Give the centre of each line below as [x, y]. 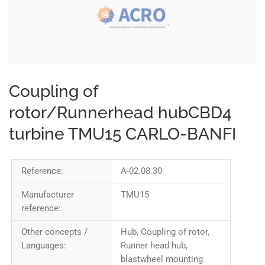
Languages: [44, 245]
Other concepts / [54, 232]
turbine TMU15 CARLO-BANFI [122, 134]
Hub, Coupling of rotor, [165, 232]
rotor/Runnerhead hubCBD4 [120, 113]
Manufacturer [48, 195]
